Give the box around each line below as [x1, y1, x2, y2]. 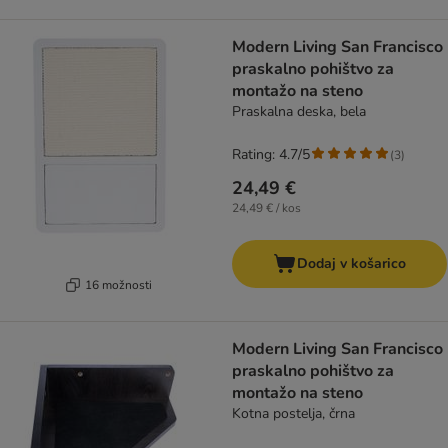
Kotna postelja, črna [232, 404, 355, 424]
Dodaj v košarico [297, 254, 406, 274]
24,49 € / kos [232, 200, 301, 217]
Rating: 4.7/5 [232, 145, 310, 165]
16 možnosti [85, 276, 152, 293]
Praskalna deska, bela [232, 102, 366, 122]
